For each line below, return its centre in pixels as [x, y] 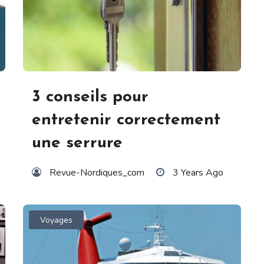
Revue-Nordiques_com [97, 173]
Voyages [57, 220]
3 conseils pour [90, 98]
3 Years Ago [198, 173]
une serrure [77, 143]
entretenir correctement [126, 121]
